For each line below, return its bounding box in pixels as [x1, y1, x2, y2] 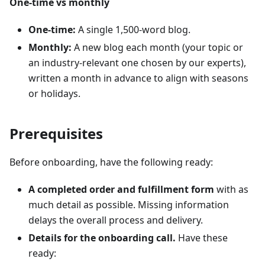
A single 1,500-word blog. [76, 23, 190, 36]
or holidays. [28, 87, 80, 100]
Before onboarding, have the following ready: [9, 156, 213, 169]
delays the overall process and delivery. [28, 214, 203, 227]
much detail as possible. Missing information [28, 198, 229, 211]
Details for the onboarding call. [28, 231, 176, 244]
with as [214, 183, 248, 196]
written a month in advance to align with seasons [28, 72, 248, 85]
